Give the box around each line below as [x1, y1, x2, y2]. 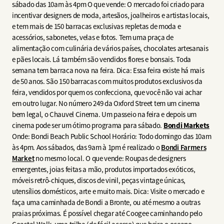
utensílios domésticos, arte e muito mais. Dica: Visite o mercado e [12, 186, 204, 196]
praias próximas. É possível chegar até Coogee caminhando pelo [12, 208, 202, 218]
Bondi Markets [163, 120, 210, 130]
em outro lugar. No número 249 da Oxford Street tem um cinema [12, 98, 200, 108]
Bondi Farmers [161, 142, 206, 152]
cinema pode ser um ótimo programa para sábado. [12, 120, 163, 130]
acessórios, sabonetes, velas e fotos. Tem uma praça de [12, 32, 173, 42]
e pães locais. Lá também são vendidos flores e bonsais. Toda [12, 54, 191, 64]
